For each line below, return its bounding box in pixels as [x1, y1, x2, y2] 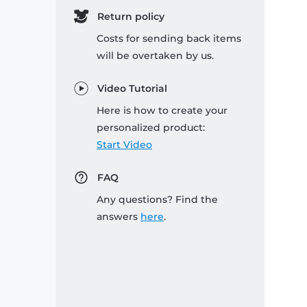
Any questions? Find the [97, 193, 218, 206]
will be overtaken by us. [97, 49, 214, 62]
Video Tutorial [97, 82, 167, 95]
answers [97, 210, 140, 223]
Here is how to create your [97, 104, 228, 117]
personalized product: [97, 121, 205, 134]
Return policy [97, 10, 164, 23]
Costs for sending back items [97, 32, 241, 45]
